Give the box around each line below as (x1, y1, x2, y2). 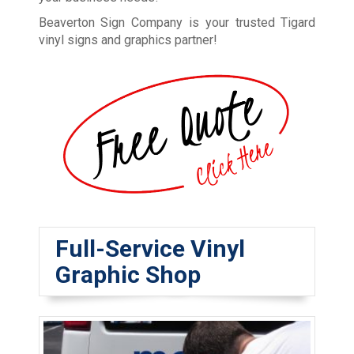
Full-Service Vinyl (55, 234, 245, 262)
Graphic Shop (55, 260, 201, 288)
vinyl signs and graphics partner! (38, 32, 217, 48)
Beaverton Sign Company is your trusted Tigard (38, 15, 316, 31)
